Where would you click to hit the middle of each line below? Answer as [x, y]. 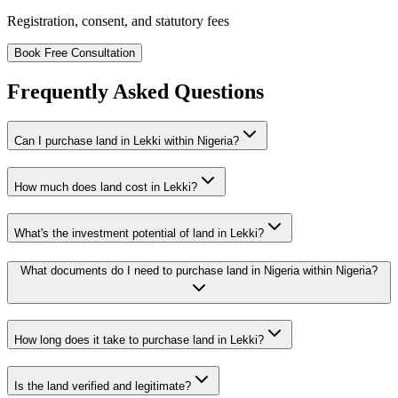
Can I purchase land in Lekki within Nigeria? [127, 141]
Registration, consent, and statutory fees [118, 20]
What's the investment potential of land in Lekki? [139, 233]
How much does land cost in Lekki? [106, 187]
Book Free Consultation [75, 52]
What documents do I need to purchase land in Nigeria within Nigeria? [199, 270]
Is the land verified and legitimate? [103, 386]
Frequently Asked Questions [135, 91]
